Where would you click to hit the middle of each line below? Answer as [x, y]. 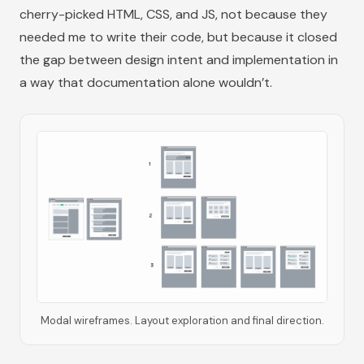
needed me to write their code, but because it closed [178, 37]
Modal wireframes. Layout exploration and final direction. [182, 320]
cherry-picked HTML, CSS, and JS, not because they [173, 15]
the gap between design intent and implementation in [179, 60]
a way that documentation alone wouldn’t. [146, 83]
